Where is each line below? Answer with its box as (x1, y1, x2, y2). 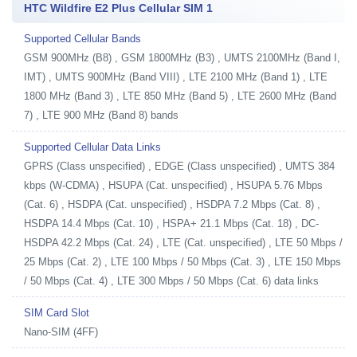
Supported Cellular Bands (24, 32, 141, 45)
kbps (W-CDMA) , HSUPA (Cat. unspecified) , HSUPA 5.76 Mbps (24, 178, 323, 191)
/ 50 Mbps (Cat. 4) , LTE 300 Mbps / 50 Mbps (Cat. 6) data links (24, 274, 319, 287)
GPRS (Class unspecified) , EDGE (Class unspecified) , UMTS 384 (24, 159, 335, 172)
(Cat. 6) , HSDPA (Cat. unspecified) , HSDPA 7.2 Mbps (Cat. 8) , (24, 198, 320, 210)
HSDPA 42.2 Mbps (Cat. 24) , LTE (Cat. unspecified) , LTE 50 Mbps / (24, 236, 343, 249)
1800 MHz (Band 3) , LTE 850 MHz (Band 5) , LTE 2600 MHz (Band (24, 89, 336, 102)
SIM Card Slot (24, 306, 89, 319)
